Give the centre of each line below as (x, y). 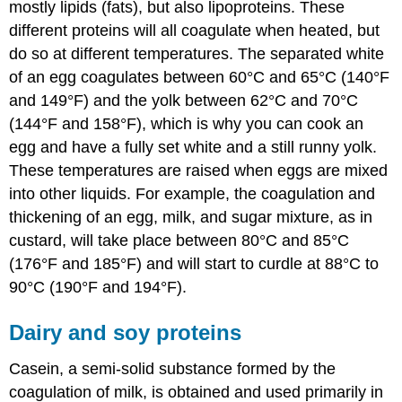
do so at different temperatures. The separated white (197, 53)
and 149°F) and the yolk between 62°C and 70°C (184, 100)
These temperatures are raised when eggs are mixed (199, 170)
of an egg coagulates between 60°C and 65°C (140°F (200, 77)
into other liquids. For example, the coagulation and (192, 193)
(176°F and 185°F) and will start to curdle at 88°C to (194, 263)
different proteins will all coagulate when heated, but (195, 30)
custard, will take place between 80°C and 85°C (179, 240)
